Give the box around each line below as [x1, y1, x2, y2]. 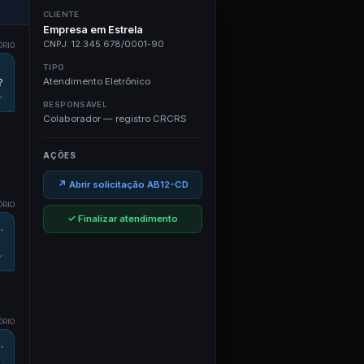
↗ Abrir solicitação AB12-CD [57, 179, 188, 190]
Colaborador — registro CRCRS [43, 113, 187, 124]
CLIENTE [43, 10, 80, 19]
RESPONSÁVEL [43, 100, 107, 109]
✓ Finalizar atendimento [67, 213, 178, 224]
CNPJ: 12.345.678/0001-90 [43, 38, 164, 50]
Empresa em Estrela [43, 24, 143, 36]
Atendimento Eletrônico [43, 76, 150, 87]
